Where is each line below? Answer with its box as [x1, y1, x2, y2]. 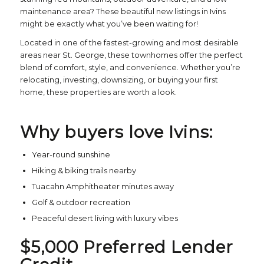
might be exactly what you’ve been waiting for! [19, 19, 198, 29]
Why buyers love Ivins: [19, 122, 213, 143]
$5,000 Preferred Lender [19, 237, 233, 258]
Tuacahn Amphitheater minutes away [31, 181, 174, 192]
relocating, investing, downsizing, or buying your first [19, 75, 218, 85]
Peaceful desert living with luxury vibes [31, 213, 178, 223]
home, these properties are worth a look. [19, 87, 177, 97]
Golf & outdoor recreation [31, 197, 130, 207]
